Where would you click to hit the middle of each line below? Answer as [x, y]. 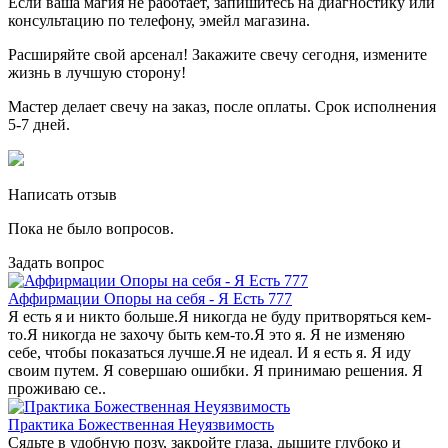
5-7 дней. [39, 125]
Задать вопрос [56, 263]
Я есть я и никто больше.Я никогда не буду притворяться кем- [219, 317]
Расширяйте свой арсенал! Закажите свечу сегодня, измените [217, 55]
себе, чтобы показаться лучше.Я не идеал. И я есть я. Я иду [209, 353]
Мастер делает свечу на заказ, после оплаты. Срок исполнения [222, 107]
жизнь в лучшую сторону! [97, 73]
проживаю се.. [57, 389]
